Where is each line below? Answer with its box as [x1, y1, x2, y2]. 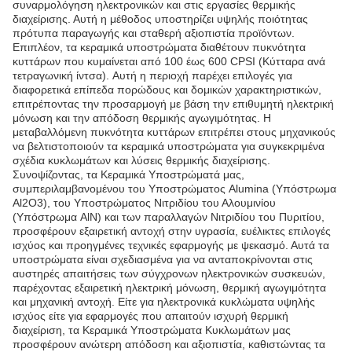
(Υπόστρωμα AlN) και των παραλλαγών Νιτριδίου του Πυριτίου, [13, 211, 324, 223]
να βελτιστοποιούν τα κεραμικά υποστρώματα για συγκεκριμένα [13, 140, 324, 152]
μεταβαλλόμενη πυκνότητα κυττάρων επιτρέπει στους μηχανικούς [13, 126, 335, 138]
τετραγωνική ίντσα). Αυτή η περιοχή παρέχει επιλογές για [13, 69, 292, 82]
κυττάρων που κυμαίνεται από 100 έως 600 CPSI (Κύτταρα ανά [13, 55, 325, 68]
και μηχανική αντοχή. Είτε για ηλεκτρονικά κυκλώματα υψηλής [13, 295, 315, 308]
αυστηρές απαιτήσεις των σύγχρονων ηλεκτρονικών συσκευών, [13, 267, 325, 280]
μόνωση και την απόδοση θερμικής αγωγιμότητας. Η [13, 112, 271, 124]
